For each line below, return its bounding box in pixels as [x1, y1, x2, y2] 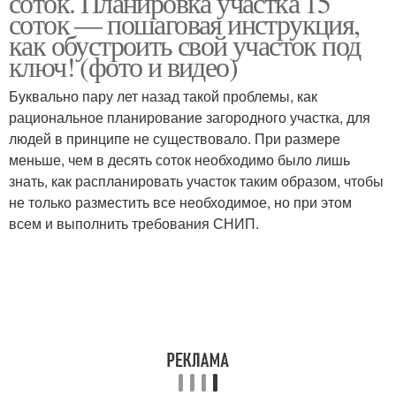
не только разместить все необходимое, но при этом [9, 192, 352, 212]
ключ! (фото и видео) [9, 47, 237, 85]
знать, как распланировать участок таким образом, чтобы [9, 171, 384, 191]
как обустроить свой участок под [9, 26, 361, 64]
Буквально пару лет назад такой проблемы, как [9, 86, 317, 106]
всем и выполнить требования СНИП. [9, 213, 259, 233]
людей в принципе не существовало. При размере [9, 128, 340, 148]
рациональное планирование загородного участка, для [9, 107, 370, 127]
